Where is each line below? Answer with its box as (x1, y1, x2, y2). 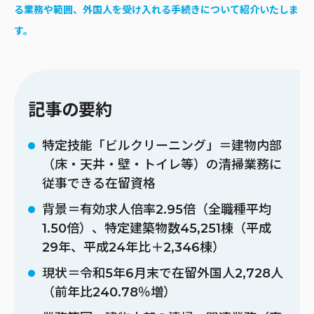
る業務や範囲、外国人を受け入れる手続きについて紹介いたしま (14, 3, 299, 16)
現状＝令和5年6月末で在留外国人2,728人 (42, 265, 283, 281)
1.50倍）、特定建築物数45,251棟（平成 (42, 220, 271, 236)
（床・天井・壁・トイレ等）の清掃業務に (42, 156, 282, 172)
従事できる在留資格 (42, 175, 156, 191)
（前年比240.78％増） (42, 284, 176, 300)
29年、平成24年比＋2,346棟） (42, 239, 225, 255)
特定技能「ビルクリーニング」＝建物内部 (42, 137, 282, 153)
